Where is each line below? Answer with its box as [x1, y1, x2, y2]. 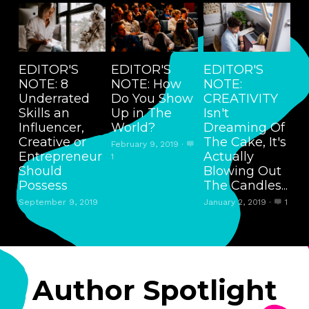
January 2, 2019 [203, 197, 266, 207]
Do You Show [110, 90, 193, 106]
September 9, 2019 [18, 197, 98, 207]
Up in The [110, 105, 172, 121]
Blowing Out [203, 163, 281, 179]
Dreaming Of [203, 119, 285, 135]
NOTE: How [110, 76, 181, 92]
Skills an [18, 105, 70, 121]
